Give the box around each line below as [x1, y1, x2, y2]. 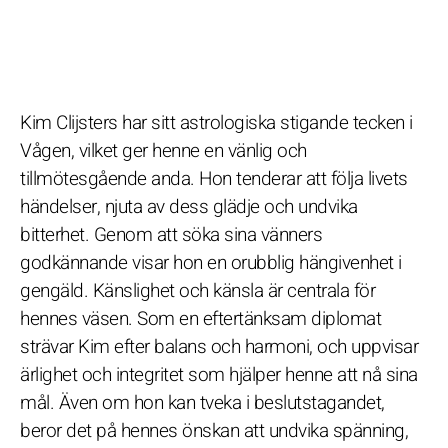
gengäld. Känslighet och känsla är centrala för [20, 276, 375, 305]
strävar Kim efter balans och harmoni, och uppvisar [20, 332, 418, 361]
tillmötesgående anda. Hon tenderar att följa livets [20, 164, 408, 193]
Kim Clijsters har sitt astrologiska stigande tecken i [20, 108, 413, 137]
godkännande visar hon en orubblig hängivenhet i [20, 248, 402, 277]
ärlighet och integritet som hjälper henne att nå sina [20, 360, 418, 389]
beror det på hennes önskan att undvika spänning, [20, 416, 408, 445]
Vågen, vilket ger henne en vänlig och [20, 136, 307, 165]
